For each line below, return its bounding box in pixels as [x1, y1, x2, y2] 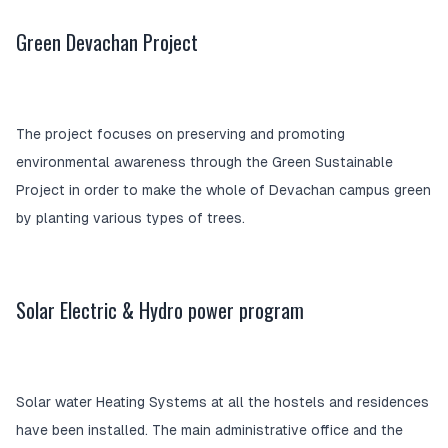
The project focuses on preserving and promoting [16, 126, 345, 143]
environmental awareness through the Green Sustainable [16, 154, 393, 171]
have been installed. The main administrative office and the [16, 422, 403, 439]
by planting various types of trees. [16, 210, 245, 227]
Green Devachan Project [16, 27, 198, 58]
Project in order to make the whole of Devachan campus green [16, 182, 431, 199]
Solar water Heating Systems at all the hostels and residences [16, 394, 429, 411]
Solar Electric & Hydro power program [16, 295, 304, 326]
